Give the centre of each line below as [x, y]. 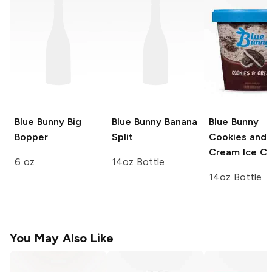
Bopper [31, 137]
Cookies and [238, 137]
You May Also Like [62, 238]
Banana [179, 122]
